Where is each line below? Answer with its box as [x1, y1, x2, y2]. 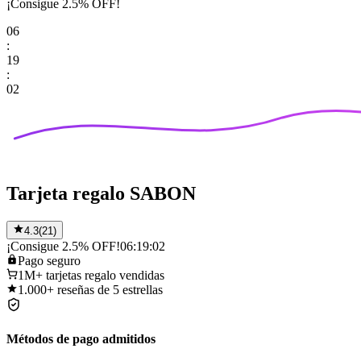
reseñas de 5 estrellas [57, 282, 163, 297]
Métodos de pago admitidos [6, 332, 156, 346]
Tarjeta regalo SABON [6, 183, 196, 205]
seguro [47, 253, 81, 268]
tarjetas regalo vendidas [46, 268, 164, 282]
